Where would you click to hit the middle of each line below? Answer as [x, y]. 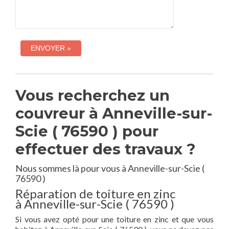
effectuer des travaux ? [106, 149]
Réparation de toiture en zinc [95, 193]
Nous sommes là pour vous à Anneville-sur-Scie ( [110, 168]
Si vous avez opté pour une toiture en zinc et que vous [114, 219]
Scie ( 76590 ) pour [87, 131]
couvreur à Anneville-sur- [114, 113]
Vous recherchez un [93, 95]
